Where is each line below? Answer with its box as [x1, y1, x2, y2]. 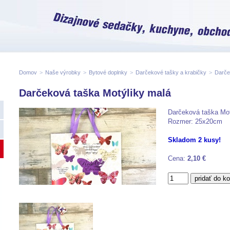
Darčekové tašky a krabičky [136, 69, 206, 75]
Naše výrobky [45, 69, 81, 75]
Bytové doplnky [89, 69, 127, 75]
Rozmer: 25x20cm [168, 118, 222, 125]
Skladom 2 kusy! [168, 136, 221, 144]
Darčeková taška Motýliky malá [19, 87, 171, 99]
